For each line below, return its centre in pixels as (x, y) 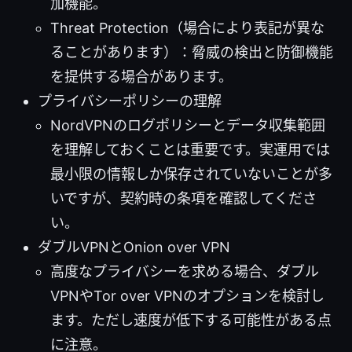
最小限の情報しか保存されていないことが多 (191, 174)
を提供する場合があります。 (141, 77)
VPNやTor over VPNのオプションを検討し (187, 296)
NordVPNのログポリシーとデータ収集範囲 (188, 126)
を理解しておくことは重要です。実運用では (190, 150)
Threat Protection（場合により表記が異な (187, 28)
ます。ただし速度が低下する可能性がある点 (191, 321)
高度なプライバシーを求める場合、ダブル (185, 272)
